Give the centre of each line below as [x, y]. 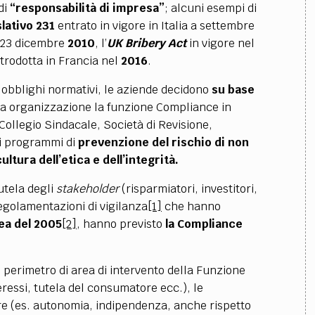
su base [231, 90]
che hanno [191, 206]
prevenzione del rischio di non [163, 142]
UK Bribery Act [148, 43]
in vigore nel [221, 43]
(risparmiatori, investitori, [188, 189]
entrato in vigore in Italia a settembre [154, 26]
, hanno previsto [121, 224]
